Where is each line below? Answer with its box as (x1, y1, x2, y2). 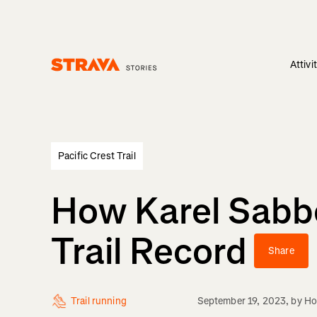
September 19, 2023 (197, 294, 287, 309)
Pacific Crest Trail (58, 149, 136, 163)
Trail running (71, 294, 127, 309)
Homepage (50, 71, 98, 85)
